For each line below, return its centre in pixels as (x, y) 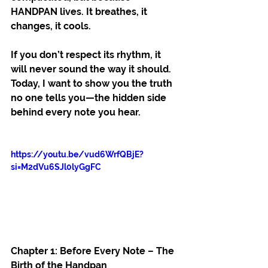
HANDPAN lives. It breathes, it (80, 12)
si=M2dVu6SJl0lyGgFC (56, 167)
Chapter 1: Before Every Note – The (94, 251)
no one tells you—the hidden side (90, 98)
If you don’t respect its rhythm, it (87, 55)
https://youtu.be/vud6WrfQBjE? (77, 155)
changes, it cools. (51, 26)
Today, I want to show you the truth (93, 84)
